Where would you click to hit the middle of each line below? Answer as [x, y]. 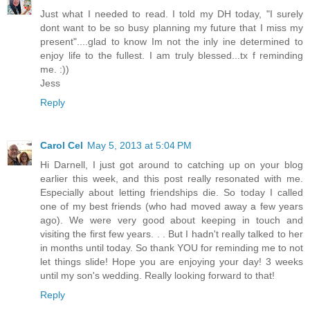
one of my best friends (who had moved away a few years [172, 206]
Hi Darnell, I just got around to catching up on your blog [172, 164]
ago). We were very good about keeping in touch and [172, 220]
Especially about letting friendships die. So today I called [172, 192]
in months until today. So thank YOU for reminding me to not [172, 247]
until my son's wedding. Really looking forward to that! [157, 275]
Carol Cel [62, 145]
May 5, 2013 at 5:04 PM [139, 145]
